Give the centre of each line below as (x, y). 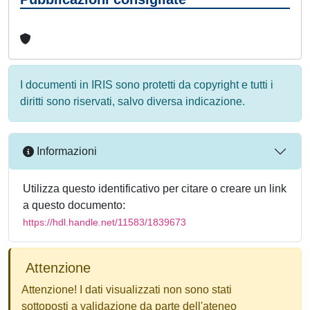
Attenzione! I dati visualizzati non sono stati (127, 289)
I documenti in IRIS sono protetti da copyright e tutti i (147, 84)
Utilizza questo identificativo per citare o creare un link (155, 188)
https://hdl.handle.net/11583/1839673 (104, 222)
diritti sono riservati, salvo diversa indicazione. (133, 101)
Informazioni (65, 152)
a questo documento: (74, 205)
